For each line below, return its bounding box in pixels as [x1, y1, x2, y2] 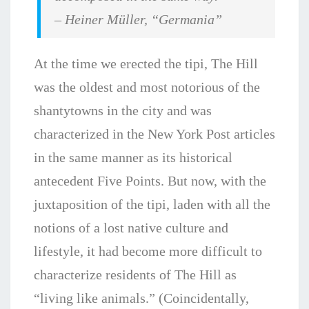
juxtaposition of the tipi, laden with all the [34, 197, 270, 212]
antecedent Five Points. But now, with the [34, 173, 266, 189]
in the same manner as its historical [34, 150, 232, 166]
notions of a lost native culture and [34, 220, 228, 236]
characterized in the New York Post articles [34, 126, 275, 142]
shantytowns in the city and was [34, 103, 212, 119]
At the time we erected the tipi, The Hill [34, 56, 258, 72]
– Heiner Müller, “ [54, 12, 159, 28]
